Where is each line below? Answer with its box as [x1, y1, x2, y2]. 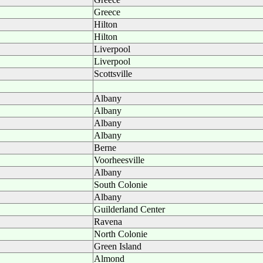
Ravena [94, 217, 122, 227]
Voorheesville [94, 155, 144, 165]
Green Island [94, 241, 141, 251]
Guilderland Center [94, 204, 165, 214]
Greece [94, 7, 120, 17]
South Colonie [94, 180, 147, 190]
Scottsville [94, 69, 132, 79]
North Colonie [94, 229, 147, 239]
